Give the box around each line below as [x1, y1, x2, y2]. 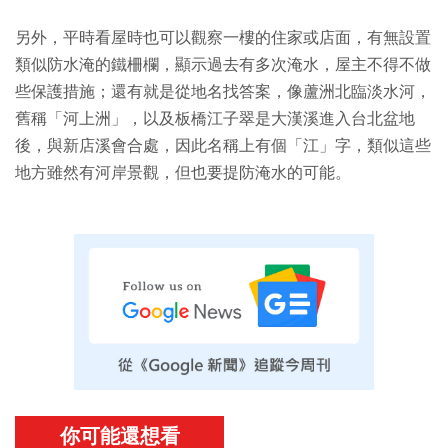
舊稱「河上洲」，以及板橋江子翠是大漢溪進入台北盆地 [15, 109, 415, 130]
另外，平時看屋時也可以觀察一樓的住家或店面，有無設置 [15, 28, 431, 49]
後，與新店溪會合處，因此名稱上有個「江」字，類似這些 [15, 136, 431, 157]
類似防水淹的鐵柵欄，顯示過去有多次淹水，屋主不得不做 [15, 55, 431, 76]
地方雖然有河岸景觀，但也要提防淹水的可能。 [15, 163, 351, 184]
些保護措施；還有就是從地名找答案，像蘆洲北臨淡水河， [15, 82, 431, 103]
